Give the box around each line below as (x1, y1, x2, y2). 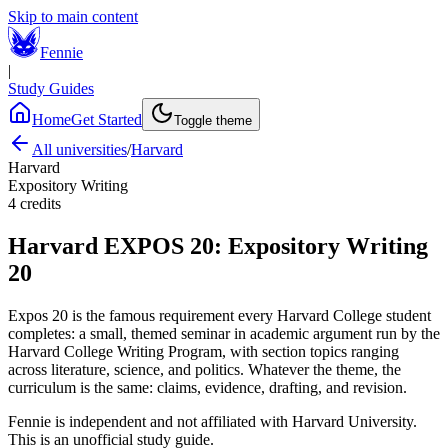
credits (20, 195, 61, 212)
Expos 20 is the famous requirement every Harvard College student (8, 306, 431, 324)
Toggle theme (174, 113, 252, 128)
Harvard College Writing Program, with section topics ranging (8, 342, 399, 360)
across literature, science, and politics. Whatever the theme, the (8, 360, 401, 378)
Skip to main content (8, 8, 138, 25)
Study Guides (8, 80, 94, 97)
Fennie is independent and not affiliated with (8, 412, 292, 430)
